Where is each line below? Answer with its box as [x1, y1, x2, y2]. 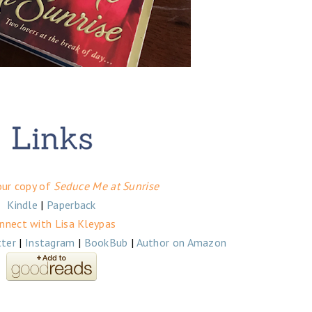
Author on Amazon [136, 235, 227, 250]
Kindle [7, 198, 38, 212]
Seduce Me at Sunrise [54, 179, 159, 194]
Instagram [24, 235, 75, 250]
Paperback [47, 198, 96, 212]
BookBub [84, 235, 128, 250]
